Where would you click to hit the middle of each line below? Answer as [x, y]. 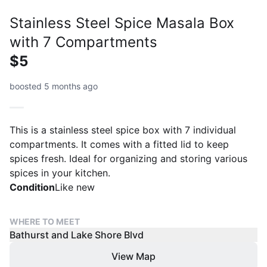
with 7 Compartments [83, 42]
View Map [133, 256]
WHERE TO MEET [45, 221]
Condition [32, 187]
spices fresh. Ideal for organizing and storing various [128, 158]
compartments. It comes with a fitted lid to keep [119, 144]
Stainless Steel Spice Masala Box [122, 23]
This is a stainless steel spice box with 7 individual [123, 130]
